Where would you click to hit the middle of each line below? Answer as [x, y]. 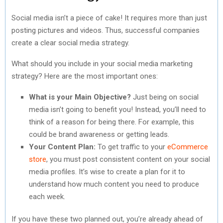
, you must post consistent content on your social [128, 159]
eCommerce [188, 147]
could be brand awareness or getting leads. [99, 134]
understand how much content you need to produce [114, 184]
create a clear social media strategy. [70, 43]
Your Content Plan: [63, 147]
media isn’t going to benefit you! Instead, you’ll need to [117, 109]
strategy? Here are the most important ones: [85, 76]
